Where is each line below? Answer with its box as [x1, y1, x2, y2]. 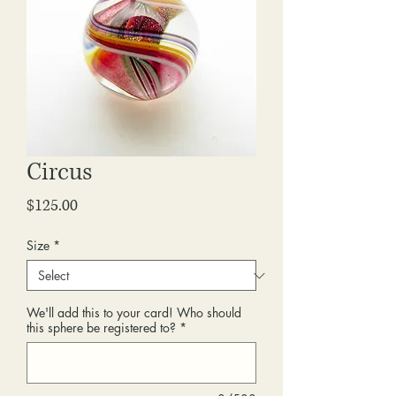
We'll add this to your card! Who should [27, 304, 241, 321]
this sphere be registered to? [27, 319, 176, 336]
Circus [27, 156, 92, 188]
